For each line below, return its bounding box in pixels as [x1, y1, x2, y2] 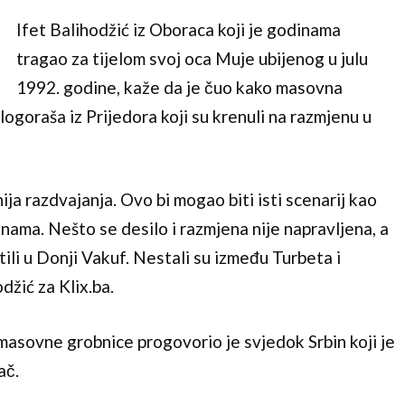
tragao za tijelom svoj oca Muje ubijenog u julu [15, 47, 368, 69]
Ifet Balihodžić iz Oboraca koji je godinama [15, 18, 341, 40]
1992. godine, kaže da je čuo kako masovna [15, 76, 343, 98]
